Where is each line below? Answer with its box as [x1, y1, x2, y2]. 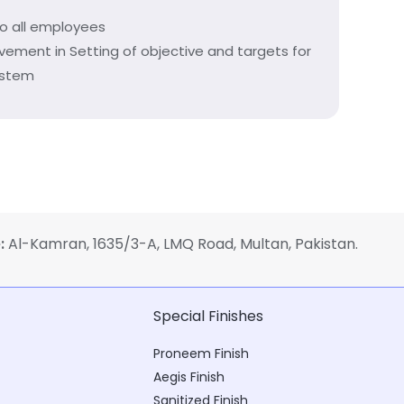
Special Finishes [152, 306, 263, 326]
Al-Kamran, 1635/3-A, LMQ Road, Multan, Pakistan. [5, 234, 358, 254]
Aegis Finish [152, 368, 225, 386]
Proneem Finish [152, 344, 249, 363]
